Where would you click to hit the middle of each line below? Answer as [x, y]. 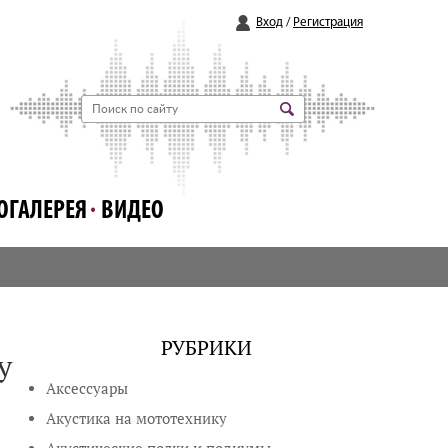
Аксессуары [87, 388]
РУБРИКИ [206, 348]
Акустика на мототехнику [137, 418]
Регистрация [328, 22]
